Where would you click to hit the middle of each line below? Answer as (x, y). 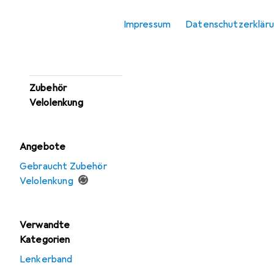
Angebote (43, 147)
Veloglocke (54, 13)
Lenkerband (46, 259)
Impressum (147, 24)
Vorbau (45, 63)
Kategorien (45, 240)
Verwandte (45, 225)
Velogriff (50, 38)
